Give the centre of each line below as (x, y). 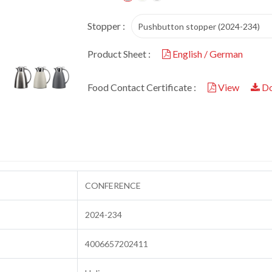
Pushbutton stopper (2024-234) (199, 27)
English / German (207, 54)
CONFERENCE (113, 186)
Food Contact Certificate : (142, 87)
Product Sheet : (119, 54)
